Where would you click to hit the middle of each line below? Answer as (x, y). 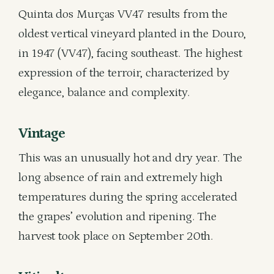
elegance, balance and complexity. (104, 92)
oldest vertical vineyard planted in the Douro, (132, 34)
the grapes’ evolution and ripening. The (118, 217)
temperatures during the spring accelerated (128, 197)
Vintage (42, 133)
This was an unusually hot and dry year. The (130, 158)
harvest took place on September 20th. (116, 236)
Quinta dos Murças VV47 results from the (123, 14)
